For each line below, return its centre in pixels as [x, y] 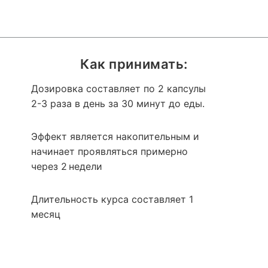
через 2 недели [67, 166]
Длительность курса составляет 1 [112, 199]
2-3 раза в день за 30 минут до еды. [118, 103]
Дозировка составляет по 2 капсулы [118, 89]
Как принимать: [134, 64]
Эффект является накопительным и [115, 136]
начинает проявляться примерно [109, 151]
